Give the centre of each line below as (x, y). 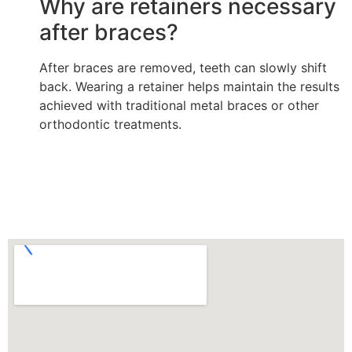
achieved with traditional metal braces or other (179, 105)
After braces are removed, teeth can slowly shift (183, 67)
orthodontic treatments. (110, 124)
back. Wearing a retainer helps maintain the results (189, 86)
